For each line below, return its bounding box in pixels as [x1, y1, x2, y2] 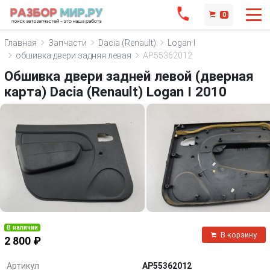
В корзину [221, 230, 257, 239]
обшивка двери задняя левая [16, 50, 131, 60]
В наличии [7, 224, 39, 231]
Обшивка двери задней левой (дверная [4, 68, 254, 84]
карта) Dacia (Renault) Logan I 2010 [4, 84, 227, 99]
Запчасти [48, 37, 87, 48]
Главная [4, 37, 37, 48]
